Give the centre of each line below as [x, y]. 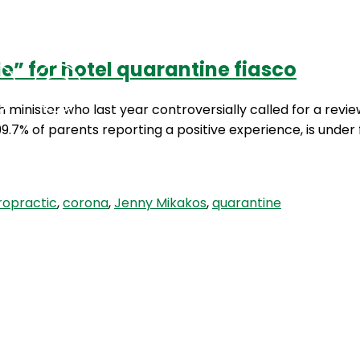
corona [86, 203]
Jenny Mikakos [160, 203]
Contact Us [298, 88]
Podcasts [181, 88]
